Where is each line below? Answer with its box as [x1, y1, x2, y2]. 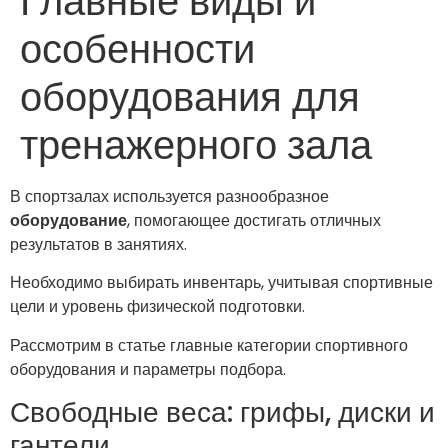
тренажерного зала [20, 116, 372, 173]
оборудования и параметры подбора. [10, 357, 286, 381]
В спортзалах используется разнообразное [10, 184, 329, 208]
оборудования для [20, 68, 360, 125]
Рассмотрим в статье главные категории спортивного [10, 333, 408, 357]
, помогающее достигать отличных [127, 208, 381, 232]
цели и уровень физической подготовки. [10, 295, 305, 319]
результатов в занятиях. [10, 232, 187, 256]
